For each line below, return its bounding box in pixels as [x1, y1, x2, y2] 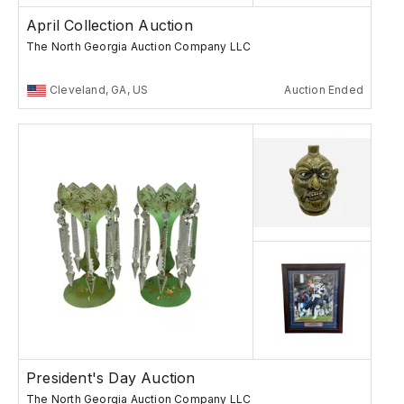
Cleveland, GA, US [50, 83, 149, 97]
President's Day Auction [26, 369, 196, 388]
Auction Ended [284, 83, 363, 97]
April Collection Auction [26, 16, 193, 35]
